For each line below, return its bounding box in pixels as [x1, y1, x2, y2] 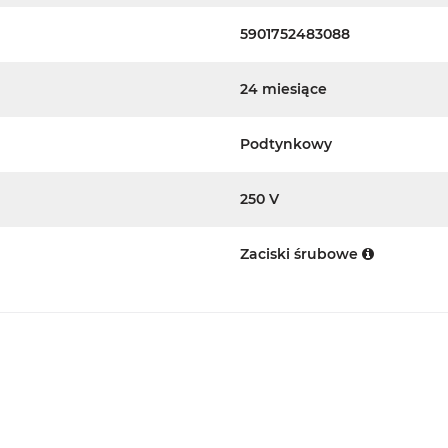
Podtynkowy [240, 135, 332, 153]
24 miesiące [240, 80, 327, 98]
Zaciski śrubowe [240, 245, 362, 263]
